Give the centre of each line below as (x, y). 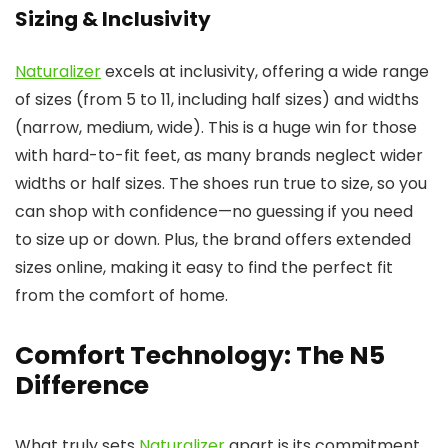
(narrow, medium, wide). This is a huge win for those (216, 128)
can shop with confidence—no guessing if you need (214, 212)
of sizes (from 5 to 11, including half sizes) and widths (217, 100)
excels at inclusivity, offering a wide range (265, 72)
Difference (82, 386)
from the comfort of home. (121, 296)
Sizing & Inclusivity (113, 19)
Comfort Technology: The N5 (200, 356)
